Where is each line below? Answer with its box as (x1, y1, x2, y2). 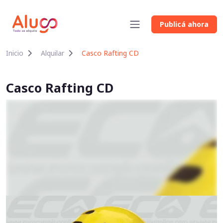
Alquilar (41, 48, 64, 58)
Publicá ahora (160, 19, 209, 29)
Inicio (6, 48, 23, 58)
